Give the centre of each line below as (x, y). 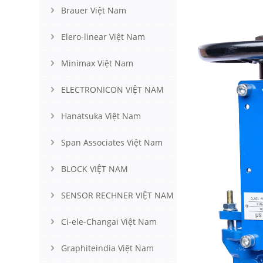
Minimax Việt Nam (97, 63)
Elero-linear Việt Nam (103, 37)
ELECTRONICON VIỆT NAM (112, 90)
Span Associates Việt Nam (112, 142)
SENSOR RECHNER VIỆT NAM (117, 195)
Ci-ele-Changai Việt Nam (109, 222)
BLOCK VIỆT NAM (95, 169)
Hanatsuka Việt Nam (101, 116)
